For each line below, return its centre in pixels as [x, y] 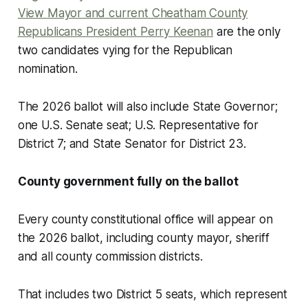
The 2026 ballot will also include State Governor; [147, 107]
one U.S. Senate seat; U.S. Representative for [138, 125]
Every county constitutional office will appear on [145, 220]
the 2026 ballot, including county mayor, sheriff [143, 238]
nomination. [47, 69]
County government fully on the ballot [128, 182]
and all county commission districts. [110, 257]
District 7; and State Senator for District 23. [133, 144]
